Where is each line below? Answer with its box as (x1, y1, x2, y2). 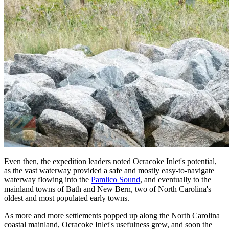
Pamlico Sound (91, 175, 140, 184)
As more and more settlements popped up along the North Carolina (4, 211, 220, 220)
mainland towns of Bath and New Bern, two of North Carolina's (4, 184, 211, 193)
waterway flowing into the (4, 175, 91, 184)
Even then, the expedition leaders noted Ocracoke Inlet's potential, (4, 156, 217, 166)
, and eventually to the (140, 175, 211, 184)
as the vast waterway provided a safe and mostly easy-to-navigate (4, 166, 214, 175)
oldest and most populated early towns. (4, 193, 129, 202)
